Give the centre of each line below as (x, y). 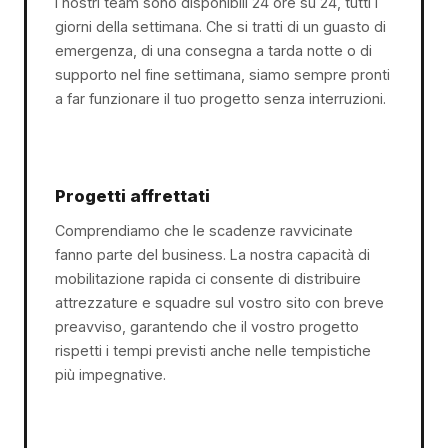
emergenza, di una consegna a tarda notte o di (213, 50)
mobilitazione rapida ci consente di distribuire (208, 278)
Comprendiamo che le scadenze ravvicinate (204, 230)
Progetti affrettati (132, 196)
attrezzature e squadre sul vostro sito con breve (219, 302)
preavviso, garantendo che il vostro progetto (207, 326)
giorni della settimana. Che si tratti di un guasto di (220, 26)
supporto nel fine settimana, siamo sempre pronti (222, 74)
